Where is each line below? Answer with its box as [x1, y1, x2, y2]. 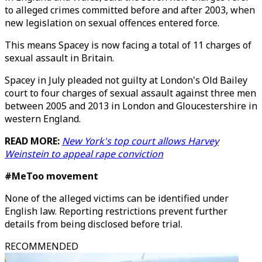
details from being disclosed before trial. [5, 218, 182, 230]
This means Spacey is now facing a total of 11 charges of [5, 39, 251, 51]
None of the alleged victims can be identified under [5, 192, 229, 205]
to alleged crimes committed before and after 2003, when [5, 4, 255, 16]
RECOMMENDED [5, 240, 78, 253]
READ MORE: [5, 135, 62, 147]
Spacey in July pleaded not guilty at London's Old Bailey [5, 74, 247, 87]
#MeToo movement [5, 170, 98, 182]
